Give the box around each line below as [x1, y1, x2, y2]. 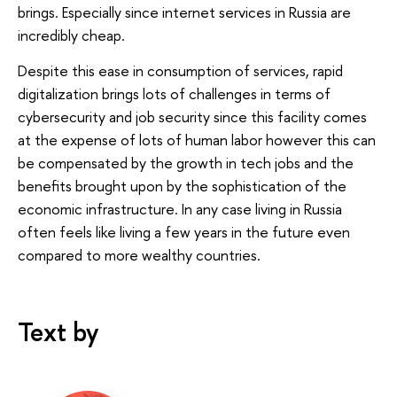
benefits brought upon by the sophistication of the [18, 175, 346, 196]
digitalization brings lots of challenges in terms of [18, 82, 331, 104]
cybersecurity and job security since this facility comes [18, 105, 367, 127]
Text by [18, 315, 99, 350]
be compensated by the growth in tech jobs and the [18, 152, 354, 173]
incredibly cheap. [18, 24, 125, 45]
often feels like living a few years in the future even [18, 221, 350, 242]
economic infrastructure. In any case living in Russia [18, 198, 342, 219]
